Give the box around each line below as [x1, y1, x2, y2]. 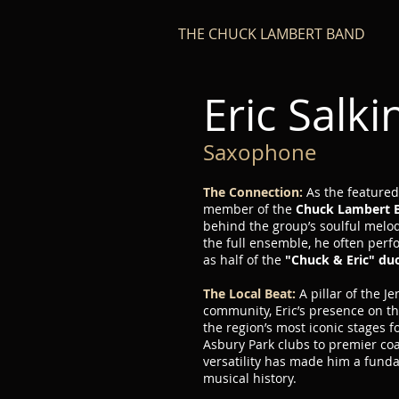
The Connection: [203, 183, 306, 200]
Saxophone [203, 138, 316, 167]
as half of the [203, 251, 285, 268]
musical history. [203, 370, 297, 387]
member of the [203, 200, 296, 217]
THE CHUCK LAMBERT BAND [175, 24, 365, 44]
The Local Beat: [203, 285, 299, 302]
